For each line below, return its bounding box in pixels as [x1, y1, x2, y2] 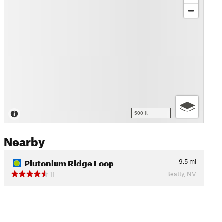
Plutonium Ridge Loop [24, 155, 114, 169]
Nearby [3, 130, 45, 150]
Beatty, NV [166, 170, 196, 178]
